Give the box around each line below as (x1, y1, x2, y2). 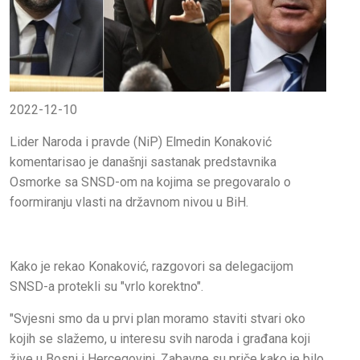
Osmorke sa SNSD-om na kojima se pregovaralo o (10, 174, 291, 190)
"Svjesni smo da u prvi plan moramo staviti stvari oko (10, 311, 305, 327)
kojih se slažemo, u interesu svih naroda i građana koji (10, 331, 310, 347)
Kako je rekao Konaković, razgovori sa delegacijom (10, 259, 293, 275)
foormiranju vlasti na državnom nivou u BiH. (10, 194, 248, 211)
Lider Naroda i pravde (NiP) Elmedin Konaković (10, 134, 272, 150)
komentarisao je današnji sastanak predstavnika (10, 154, 276, 170)
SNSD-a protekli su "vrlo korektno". (10, 279, 203, 295)
